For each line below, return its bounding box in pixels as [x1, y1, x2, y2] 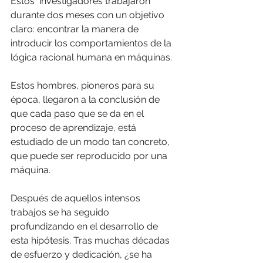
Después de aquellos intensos [11, 193, 143, 204]
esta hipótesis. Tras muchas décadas [11, 235, 172, 247]
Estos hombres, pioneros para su [11, 80, 157, 92]
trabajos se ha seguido [11, 207, 112, 218]
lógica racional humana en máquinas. [11, 52, 172, 63]
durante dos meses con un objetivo [11, 9, 167, 21]
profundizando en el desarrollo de [11, 221, 160, 232]
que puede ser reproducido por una [11, 150, 170, 162]
